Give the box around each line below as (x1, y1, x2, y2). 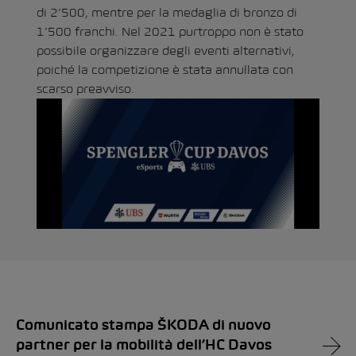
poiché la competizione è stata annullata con (37, 62, 293, 76)
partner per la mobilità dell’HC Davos (16, 339, 272, 354)
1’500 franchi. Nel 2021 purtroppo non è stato (37, 24, 304, 38)
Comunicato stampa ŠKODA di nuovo (16, 319, 271, 334)
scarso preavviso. (37, 81, 134, 95)
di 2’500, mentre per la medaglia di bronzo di (37, 5, 297, 19)
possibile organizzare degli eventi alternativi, (37, 43, 295, 57)
